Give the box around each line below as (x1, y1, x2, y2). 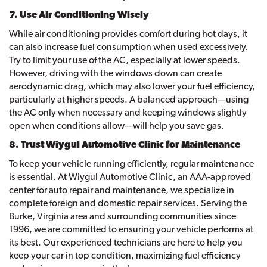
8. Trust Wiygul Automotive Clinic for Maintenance (9, 139, 240, 151)
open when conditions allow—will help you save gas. (9, 120, 224, 132)
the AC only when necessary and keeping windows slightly (9, 107, 247, 119)
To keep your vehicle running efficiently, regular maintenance (9, 158, 254, 170)
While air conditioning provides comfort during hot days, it (9, 28, 247, 40)
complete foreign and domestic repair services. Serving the (9, 197, 247, 209)
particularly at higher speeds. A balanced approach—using (9, 94, 249, 105)
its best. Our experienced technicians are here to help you (9, 237, 243, 249)
